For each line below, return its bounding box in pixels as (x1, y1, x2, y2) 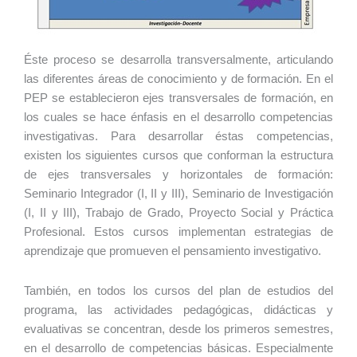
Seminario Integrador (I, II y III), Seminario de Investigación (24, 187, 333, 201)
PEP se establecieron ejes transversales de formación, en (24, 92, 333, 105)
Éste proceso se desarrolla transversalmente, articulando (24, 53, 333, 67)
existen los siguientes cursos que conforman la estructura (24, 149, 333, 163)
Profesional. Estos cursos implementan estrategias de (24, 226, 333, 239)
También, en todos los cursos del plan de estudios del (24, 284, 333, 297)
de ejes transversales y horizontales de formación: (24, 168, 333, 182)
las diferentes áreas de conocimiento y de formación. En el (24, 73, 333, 86)
